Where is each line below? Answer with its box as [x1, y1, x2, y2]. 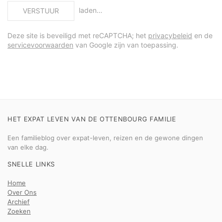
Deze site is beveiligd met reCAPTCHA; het [7, 31, 148, 40]
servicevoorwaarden [7, 41, 73, 49]
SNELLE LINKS [7, 160, 55, 168]
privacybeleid [148, 31, 192, 40]
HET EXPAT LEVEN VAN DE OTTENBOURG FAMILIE [7, 115, 176, 123]
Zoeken [7, 207, 31, 215]
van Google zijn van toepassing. [73, 41, 178, 49]
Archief [7, 198, 30, 206]
